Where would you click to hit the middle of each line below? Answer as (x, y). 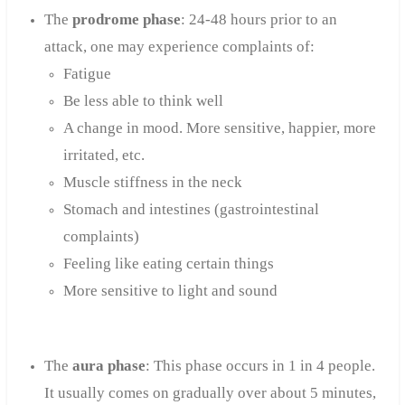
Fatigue (87, 74)
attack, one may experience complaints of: (179, 47)
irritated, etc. (104, 155)
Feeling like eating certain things (168, 264)
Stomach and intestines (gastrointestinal (191, 210)
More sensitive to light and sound (170, 291)
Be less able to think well (143, 101)
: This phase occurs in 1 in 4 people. (260, 366)
